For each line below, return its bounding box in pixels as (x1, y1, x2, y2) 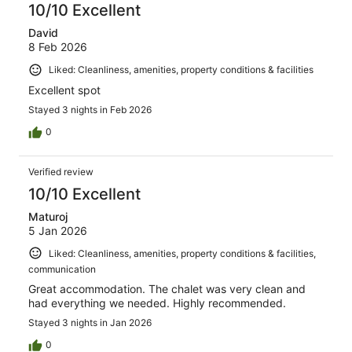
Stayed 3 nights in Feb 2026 (28, 103, 152, 115)
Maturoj (28, 209, 68, 223)
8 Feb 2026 (28, 40, 87, 54)
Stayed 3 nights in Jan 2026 (28, 317, 152, 329)
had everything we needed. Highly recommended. (28, 296, 286, 310)
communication (28, 263, 96, 276)
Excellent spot (28, 82, 101, 97)
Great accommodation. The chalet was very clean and (28, 282, 306, 296)
